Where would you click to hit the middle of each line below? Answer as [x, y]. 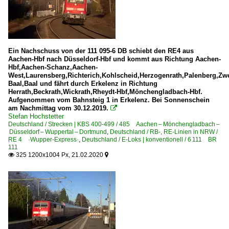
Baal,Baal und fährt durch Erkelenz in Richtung [83, 84]
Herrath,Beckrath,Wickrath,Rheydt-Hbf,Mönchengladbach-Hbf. [105, 92]
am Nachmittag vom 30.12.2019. [58, 108]
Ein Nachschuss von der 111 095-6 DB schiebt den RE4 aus [101, 51]
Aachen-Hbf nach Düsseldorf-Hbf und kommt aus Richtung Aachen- [114, 59]
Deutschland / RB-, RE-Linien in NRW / [164, 132]
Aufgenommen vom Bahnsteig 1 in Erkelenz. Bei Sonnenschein [109, 100]
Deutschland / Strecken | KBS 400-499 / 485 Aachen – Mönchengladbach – [114, 124]
